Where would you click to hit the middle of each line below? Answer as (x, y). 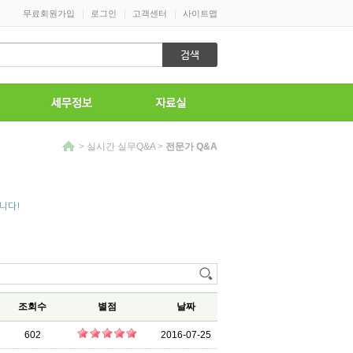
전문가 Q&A (191, 147)
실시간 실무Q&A (121, 147)
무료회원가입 (49, 13)
